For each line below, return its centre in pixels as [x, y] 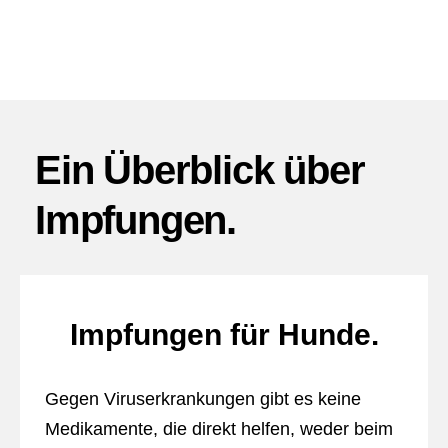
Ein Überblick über [199, 170]
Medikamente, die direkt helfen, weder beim [218, 429]
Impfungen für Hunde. [224, 334]
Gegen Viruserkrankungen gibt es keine [202, 399]
